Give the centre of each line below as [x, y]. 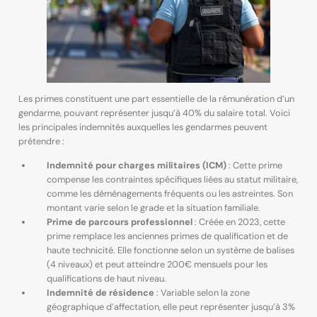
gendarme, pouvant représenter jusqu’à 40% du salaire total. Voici [154, 113]
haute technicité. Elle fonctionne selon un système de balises [170, 250]
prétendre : [41, 142]
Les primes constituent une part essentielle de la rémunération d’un [156, 99]
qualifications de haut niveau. [106, 279]
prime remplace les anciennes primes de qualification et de [167, 236]
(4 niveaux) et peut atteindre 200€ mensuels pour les [157, 265]
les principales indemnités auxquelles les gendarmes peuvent [143, 127]
